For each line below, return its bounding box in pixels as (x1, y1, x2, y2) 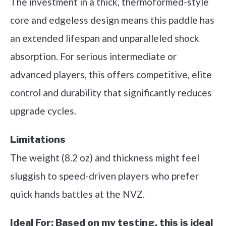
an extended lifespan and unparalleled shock (10, 32, 199, 44)
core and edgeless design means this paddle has (10, 14, 214, 26)
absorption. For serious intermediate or (10, 50, 177, 63)
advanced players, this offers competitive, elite (10, 69, 212, 81)
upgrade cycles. (10, 105, 76, 117)
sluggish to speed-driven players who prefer (10, 170, 199, 182)
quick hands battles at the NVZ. (10, 188, 145, 200)
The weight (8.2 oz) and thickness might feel (10, 152, 199, 164)
